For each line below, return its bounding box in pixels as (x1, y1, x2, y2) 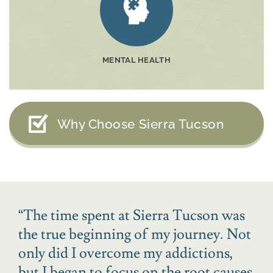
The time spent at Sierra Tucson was (23, 206, 245, 225)
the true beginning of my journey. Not (18, 225, 251, 244)
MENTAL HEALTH (102, 55, 171, 65)
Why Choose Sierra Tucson (57, 116, 224, 132)
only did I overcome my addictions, (18, 244, 233, 263)
